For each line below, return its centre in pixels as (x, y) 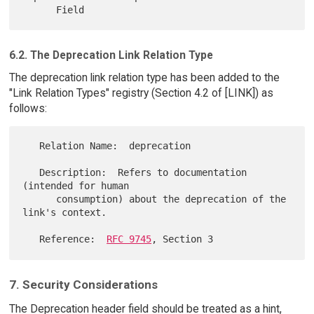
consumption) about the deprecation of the (40, 199)
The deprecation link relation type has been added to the (144, 78)
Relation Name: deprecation (31, 146)
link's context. (65, 213)
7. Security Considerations (83, 285)
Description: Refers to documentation (31, 173)
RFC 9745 (129, 239)
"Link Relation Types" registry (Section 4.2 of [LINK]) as (141, 93)
